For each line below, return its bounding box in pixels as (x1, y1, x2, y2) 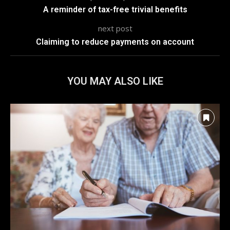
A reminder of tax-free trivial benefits (43, 4, 187, 14)
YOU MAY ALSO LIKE (67, 74, 163, 87)
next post (98, 23, 132, 33)
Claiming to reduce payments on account (36, 36, 194, 47)
